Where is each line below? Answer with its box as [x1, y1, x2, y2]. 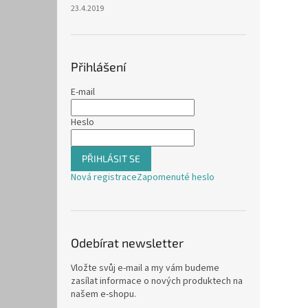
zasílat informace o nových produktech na [71, 274, 243, 289]
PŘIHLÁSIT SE [82, 153, 140, 165]
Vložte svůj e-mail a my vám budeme [71, 261, 219, 276]
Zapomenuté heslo [137, 170, 214, 185]
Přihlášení [71, 59, 126, 75]
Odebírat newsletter [71, 235, 184, 251]
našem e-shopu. [71, 287, 136, 302]
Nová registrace [71, 170, 137, 185]
